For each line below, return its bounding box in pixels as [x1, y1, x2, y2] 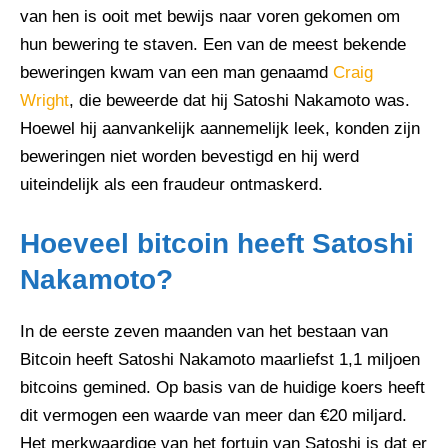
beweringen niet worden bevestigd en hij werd [20, 146, 359, 166]
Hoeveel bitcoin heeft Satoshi [20, 227, 414, 259]
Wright [20, 90, 69, 110]
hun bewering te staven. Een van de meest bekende [20, 34, 406, 54]
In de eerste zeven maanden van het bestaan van [20, 321, 388, 341]
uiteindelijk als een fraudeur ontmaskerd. [20, 174, 323, 194]
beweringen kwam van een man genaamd [20, 62, 333, 82]
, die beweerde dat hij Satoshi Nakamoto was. [69, 90, 410, 110]
